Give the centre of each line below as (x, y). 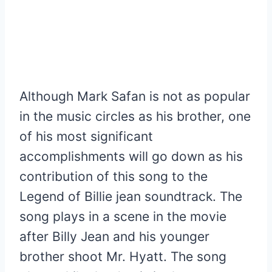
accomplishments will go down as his (131, 156)
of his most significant (86, 136)
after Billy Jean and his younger (114, 236)
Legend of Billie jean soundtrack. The (131, 196)
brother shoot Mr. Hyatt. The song (123, 256)
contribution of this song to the (114, 176)
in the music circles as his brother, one (135, 116)
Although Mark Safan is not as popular (135, 96)
